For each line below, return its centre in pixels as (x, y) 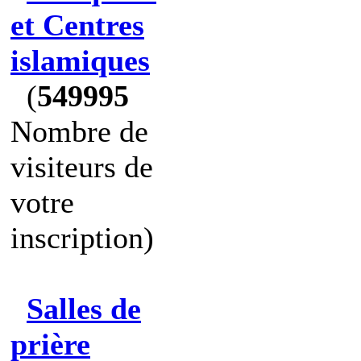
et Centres (77, 25)
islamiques (80, 60)
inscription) (82, 238)
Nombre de (79, 131)
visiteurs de (82, 167)
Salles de (84, 309)
